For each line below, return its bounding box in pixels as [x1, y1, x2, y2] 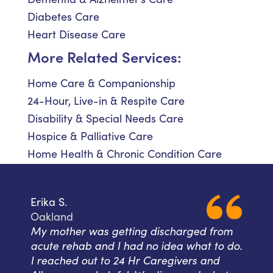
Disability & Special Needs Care [27, 111, 183, 126]
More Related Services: [27, 46, 182, 67]
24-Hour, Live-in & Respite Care [27, 93, 185, 108]
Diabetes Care [27, 9, 99, 24]
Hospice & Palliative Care [27, 129, 153, 144]
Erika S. [30, 194, 67, 210]
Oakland [30, 209, 73, 224]
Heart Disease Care [27, 27, 126, 42]
